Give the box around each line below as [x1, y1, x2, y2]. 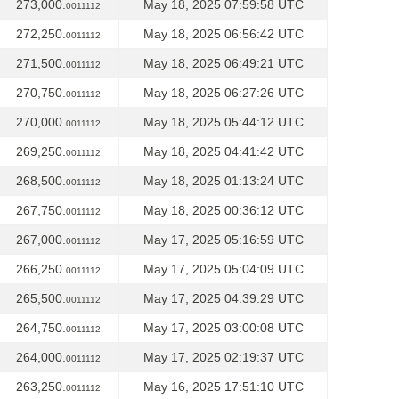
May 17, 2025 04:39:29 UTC [142, 291, 304, 305]
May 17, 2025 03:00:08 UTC [142, 321, 304, 335]
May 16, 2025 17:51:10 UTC [142, 379, 304, 394]
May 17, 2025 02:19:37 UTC [142, 350, 304, 364]
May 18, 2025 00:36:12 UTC [142, 203, 304, 217]
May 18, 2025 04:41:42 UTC [142, 144, 304, 159]
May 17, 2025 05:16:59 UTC [142, 232, 304, 247]
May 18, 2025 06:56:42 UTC [142, 27, 304, 41]
